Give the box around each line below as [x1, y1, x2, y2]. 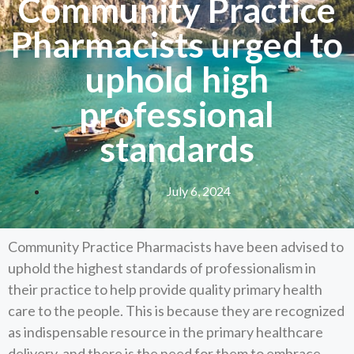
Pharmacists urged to [10, 23, 343, 65]
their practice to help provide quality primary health [8, 281, 322, 298]
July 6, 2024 [166, 183, 231, 198]
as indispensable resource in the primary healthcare [8, 323, 323, 341]
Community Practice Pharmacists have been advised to [8, 238, 344, 255]
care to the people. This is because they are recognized [8, 302, 345, 319]
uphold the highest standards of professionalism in [8, 259, 316, 277]
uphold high [85, 58, 269, 100]
